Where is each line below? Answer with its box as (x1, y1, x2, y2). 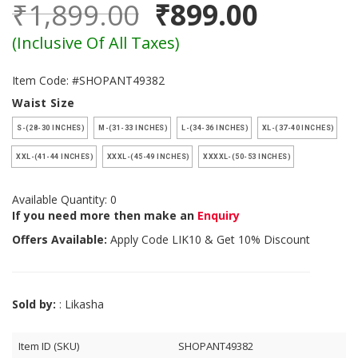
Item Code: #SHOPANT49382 (12, 72, 165, 88)
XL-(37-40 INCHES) (258, 123, 336, 132)
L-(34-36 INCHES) (177, 123, 251, 132)
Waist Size (12, 94, 75, 110)
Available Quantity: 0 (12, 191, 129, 207)
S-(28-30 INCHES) (13, 123, 87, 132)
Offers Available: (12, 231, 107, 247)
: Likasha (59, 296, 104, 312)
